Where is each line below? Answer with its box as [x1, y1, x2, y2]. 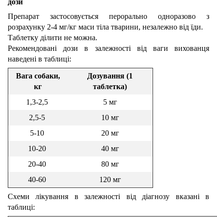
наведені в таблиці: [8, 54, 71, 63]
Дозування [87, 71, 126, 80]
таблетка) [93, 82, 127, 91]
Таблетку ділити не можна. [8, 33, 97, 42]
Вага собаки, [15, 71, 60, 80]
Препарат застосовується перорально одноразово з [8, 12, 209, 20]
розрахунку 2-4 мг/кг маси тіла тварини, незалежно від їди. [8, 22, 203, 31]
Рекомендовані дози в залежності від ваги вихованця [8, 44, 209, 52]
